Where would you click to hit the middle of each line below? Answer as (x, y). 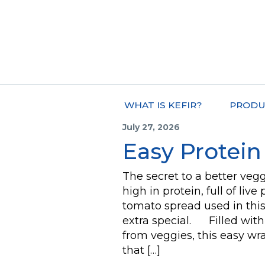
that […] (141, 250)
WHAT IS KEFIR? (163, 105)
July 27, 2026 (151, 127)
